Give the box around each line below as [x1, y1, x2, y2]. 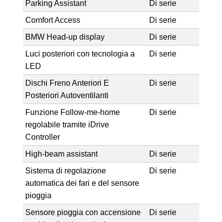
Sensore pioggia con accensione [25, 208, 141, 217]
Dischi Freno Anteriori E [25, 78, 109, 87]
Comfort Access [25, 15, 80, 24]
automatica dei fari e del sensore [25, 178, 139, 187]
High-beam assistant [25, 149, 98, 158]
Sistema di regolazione [25, 166, 106, 175]
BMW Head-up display [25, 32, 105, 41]
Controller [25, 132, 60, 141]
